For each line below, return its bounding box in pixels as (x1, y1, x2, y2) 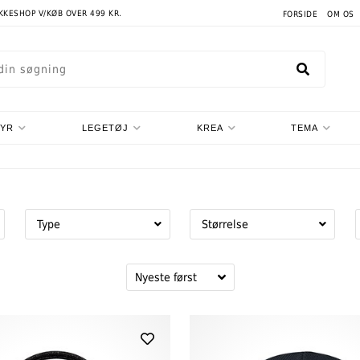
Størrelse (202, 218, 249, 231)
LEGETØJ (82, 123, 129, 133)
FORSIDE (282, 10, 318, 18)
